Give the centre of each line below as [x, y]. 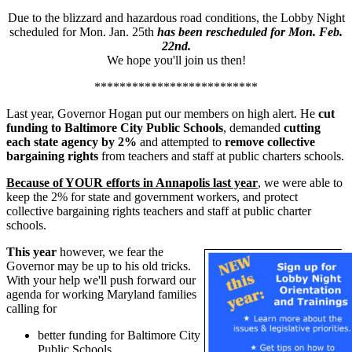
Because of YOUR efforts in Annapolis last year [132, 182]
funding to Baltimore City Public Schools [115, 127]
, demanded [253, 127]
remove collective [270, 141]
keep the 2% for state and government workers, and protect [152, 196]
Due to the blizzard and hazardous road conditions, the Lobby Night [176, 17]
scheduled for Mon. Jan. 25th [83, 31]
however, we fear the [110, 251]
